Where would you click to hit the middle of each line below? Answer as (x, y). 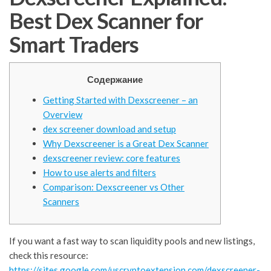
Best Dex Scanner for (106, 21)
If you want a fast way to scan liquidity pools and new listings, (132, 241)
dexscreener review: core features (112, 158)
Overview (63, 115)
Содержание (115, 80)
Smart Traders (74, 44)
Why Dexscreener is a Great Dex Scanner (126, 144)
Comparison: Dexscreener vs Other (114, 187)
